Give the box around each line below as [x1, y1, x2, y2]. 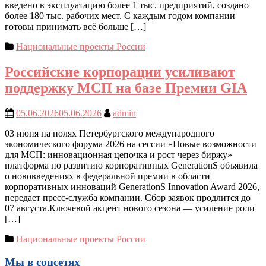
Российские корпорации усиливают [5, 64, 235, 80]
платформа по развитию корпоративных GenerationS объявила [5, 160, 258, 171]
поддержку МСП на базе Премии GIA [5, 80, 247, 96]
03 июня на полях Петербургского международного [5, 128, 214, 139]
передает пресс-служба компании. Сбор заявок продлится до [5, 192, 251, 203]
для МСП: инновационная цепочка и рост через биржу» [5, 150, 232, 160]
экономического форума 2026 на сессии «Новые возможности [5, 139, 256, 150]
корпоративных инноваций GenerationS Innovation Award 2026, [5, 182, 259, 192]
